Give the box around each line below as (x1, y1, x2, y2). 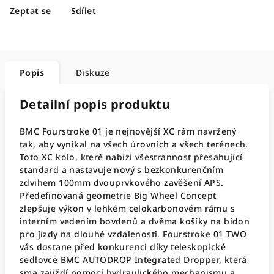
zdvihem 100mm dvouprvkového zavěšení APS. (20, 177, 224, 188)
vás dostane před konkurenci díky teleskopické (20, 241, 226, 253)
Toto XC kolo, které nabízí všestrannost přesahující (20, 151, 243, 163)
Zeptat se (10, 5, 51, 17)
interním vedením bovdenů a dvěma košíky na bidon (20, 215, 250, 227)
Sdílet (70, 5, 97, 17)
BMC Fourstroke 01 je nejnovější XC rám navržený (20, 125, 237, 137)
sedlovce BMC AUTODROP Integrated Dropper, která (20, 254, 247, 265)
